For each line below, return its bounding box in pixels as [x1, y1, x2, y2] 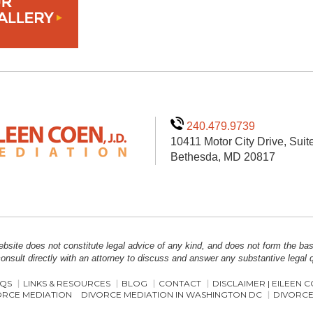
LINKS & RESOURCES [23, 278, 110, 289]
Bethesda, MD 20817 [170, 150, 276, 163]
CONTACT [159, 278, 201, 289]
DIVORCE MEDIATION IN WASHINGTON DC [80, 289, 262, 300]
